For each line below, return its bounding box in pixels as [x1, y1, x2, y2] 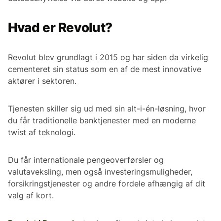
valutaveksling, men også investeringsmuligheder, [8, 166, 192, 177]
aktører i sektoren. [8, 75, 76, 86]
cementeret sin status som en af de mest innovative [8, 64, 201, 74]
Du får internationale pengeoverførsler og [8, 154, 164, 165]
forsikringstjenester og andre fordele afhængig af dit [8, 178, 205, 188]
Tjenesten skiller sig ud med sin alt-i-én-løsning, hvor [8, 103, 206, 113]
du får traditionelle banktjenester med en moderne [8, 115, 196, 125]
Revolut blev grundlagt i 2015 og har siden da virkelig [8, 52, 208, 62]
